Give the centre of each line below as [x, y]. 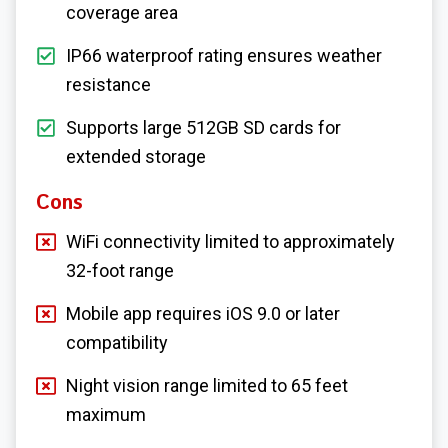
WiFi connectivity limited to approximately [230, 241]
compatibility [117, 342]
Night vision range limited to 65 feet [207, 385]
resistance [108, 84]
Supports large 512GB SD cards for [203, 127]
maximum [106, 414]
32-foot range [120, 270]
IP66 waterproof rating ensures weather [224, 55]
